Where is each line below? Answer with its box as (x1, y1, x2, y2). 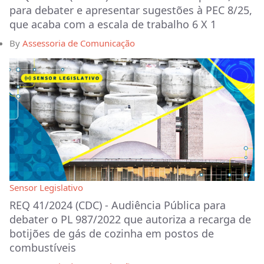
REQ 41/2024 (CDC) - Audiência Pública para (9, 197, 226, 212)
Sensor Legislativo (9, 181, 83, 193)
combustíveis (9, 240, 76, 255)
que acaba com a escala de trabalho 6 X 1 (9, 16, 216, 31)
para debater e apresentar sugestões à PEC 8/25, (9, 2, 252, 17)
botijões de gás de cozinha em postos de (9, 226, 214, 240)
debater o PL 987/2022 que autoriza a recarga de (9, 212, 251, 226)
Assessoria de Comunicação (22, 37, 135, 49)
